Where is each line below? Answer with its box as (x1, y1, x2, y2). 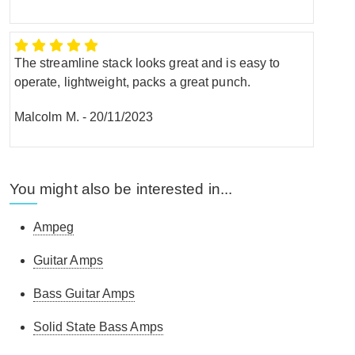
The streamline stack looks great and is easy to (13, 55, 281, 70)
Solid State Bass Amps (32, 319, 163, 334)
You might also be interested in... (9, 180, 233, 197)
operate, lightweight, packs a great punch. (13, 74, 250, 89)
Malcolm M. (13, 109, 79, 124)
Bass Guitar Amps (32, 286, 136, 300)
